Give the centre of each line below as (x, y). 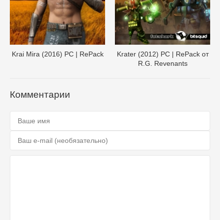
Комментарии (40, 94)
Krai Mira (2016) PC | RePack (57, 54)
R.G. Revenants (163, 63)
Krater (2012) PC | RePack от (163, 54)
